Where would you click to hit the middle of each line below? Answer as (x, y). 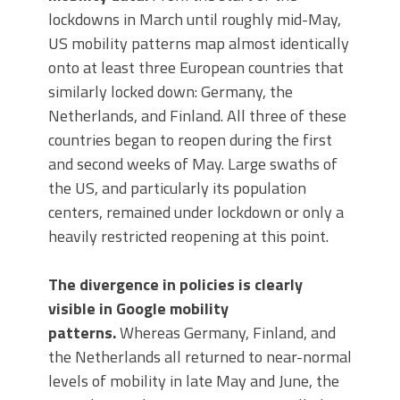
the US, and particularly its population (177, 188)
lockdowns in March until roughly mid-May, (195, 20)
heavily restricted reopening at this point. (188, 237)
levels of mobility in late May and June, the (194, 381)
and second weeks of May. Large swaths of (193, 164)
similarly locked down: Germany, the (171, 92)
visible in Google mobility (138, 309)
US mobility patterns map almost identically (199, 44)
